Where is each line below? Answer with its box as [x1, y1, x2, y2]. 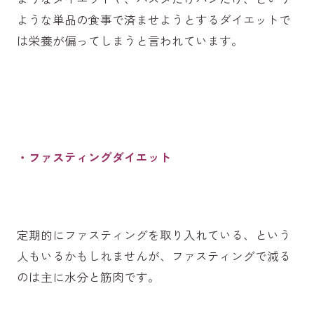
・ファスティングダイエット [16, 149, 172, 166]
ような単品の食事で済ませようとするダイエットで [16, 11, 291, 28]
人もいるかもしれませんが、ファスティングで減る [16, 247, 291, 265]
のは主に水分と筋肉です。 [16, 268, 160, 286]
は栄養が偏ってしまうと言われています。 [16, 32, 243, 49]
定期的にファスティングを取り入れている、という [16, 226, 291, 244]
